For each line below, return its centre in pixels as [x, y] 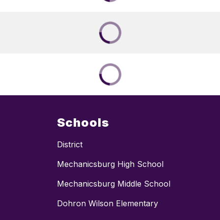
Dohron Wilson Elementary [108, 203]
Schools [83, 122]
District [70, 144]
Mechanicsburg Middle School [114, 183]
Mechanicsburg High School [110, 164]
